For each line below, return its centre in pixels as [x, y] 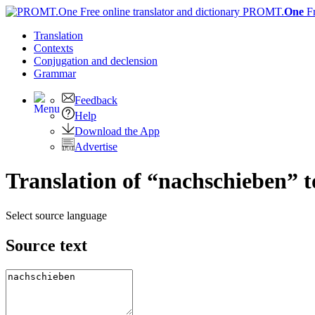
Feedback [96, 100]
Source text [46, 245]
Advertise [96, 147]
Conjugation [63, 61]
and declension [124, 61]
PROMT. [262, 12]
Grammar [55, 73]
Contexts [53, 48]
